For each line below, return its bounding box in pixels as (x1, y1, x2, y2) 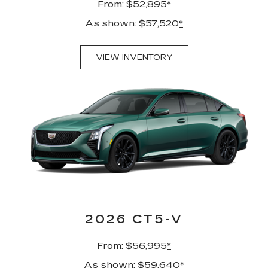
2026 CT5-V (85, 212, 183, 227)
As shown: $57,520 (85, 17, 179, 29)
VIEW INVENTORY (95, 52, 173, 62)
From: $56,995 (97, 240, 167, 252)
